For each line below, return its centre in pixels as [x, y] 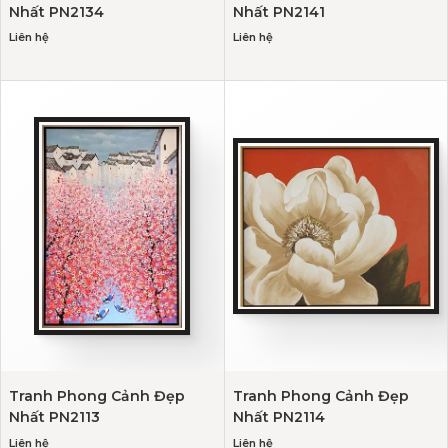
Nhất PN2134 [56, 12]
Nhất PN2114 [278, 417]
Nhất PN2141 [278, 12]
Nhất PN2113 [54, 417]
